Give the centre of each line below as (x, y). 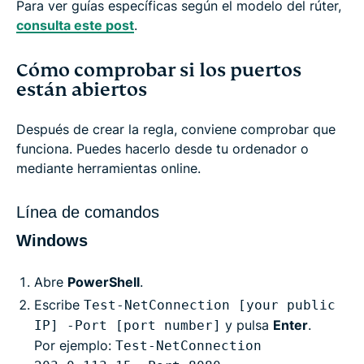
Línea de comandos (88, 212)
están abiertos (82, 89)
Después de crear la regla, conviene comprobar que (176, 129)
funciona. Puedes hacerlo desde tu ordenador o (162, 148)
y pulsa (247, 325)
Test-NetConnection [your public (210, 305)
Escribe (59, 304)
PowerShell (104, 282)
